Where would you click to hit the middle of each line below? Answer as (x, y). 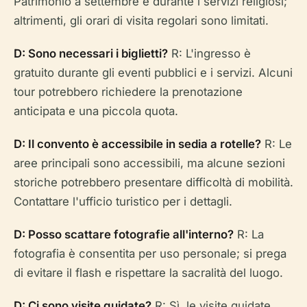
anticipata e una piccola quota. (96, 111)
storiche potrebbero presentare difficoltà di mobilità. (153, 182)
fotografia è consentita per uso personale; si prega (150, 253)
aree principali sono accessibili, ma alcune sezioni (149, 163)
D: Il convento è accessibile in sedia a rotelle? (137, 144)
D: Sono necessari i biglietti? (91, 53)
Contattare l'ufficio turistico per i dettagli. (123, 201)
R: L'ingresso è (209, 53)
